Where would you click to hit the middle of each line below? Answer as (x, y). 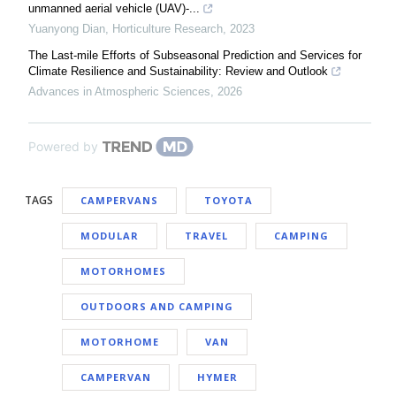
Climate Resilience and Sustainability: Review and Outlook (178, 72)
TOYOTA (228, 201)
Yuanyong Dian (67, 29)
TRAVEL (206, 236)
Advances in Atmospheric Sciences (119, 92)
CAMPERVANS (119, 201)
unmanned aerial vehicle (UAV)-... (114, 9)
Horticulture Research (168, 29)
